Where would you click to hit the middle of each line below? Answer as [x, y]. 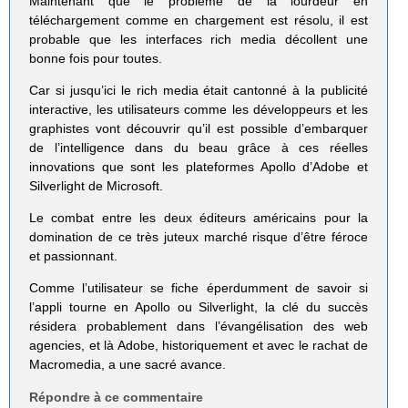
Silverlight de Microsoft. [97, 186]
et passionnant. [74, 256]
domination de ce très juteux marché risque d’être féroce [199, 237]
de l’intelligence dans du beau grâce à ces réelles [199, 148]
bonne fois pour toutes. [96, 59]
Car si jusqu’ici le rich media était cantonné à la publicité [199, 91]
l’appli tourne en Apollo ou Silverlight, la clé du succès [199, 307]
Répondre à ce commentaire [117, 397]
